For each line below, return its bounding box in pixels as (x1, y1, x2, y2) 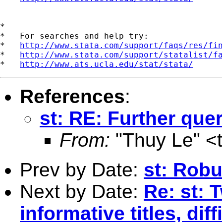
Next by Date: (20, 180, 144, 202)
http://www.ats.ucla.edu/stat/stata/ (20, 59, 193, 69)
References (20, 85, 125, 107)
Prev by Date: (20, 159, 144, 180)
